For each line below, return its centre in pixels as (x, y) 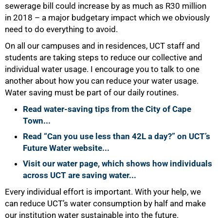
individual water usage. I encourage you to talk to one (102, 69)
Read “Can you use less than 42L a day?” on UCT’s (117, 136)
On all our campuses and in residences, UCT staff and (102, 45)
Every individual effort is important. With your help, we (103, 191)
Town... (37, 120)
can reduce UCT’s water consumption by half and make (105, 203)
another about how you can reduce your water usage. (102, 81)
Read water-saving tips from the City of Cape (107, 109)
